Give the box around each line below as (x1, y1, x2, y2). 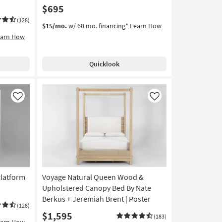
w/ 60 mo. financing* (66, 21, 130, 30)
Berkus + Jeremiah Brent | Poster (42, 193, 151, 204)
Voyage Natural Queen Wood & (42, 171, 144, 182)
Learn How (129, 21, 162, 30)
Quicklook (89, 59, 119, 68)
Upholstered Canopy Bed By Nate (42, 182, 151, 193)
